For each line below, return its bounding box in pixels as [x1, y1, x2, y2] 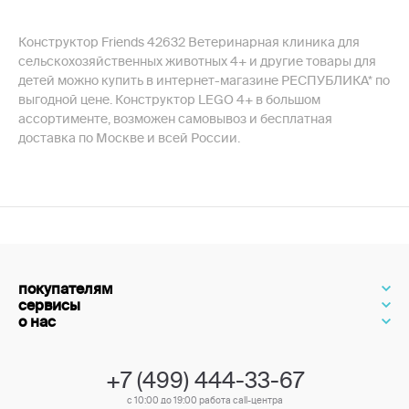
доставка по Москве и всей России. [18, 131, 240, 145]
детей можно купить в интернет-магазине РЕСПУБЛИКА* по [18, 73, 390, 88]
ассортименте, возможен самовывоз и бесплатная [18, 111, 332, 126]
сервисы [18, 297, 80, 313]
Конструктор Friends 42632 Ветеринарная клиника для [18, 35, 360, 49]
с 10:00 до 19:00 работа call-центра [126, 395, 283, 405]
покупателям [18, 280, 113, 297]
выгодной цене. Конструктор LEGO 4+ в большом [18, 92, 320, 107]
